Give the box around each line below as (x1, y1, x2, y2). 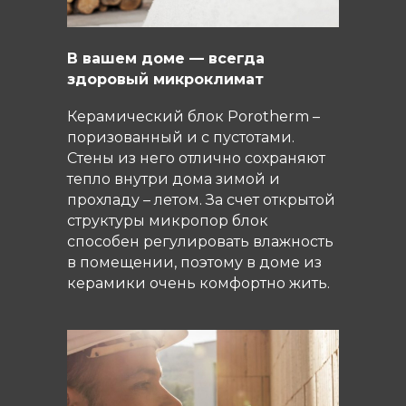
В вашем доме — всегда (67, 50, 265, 67)
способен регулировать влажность (67, 232, 333, 250)
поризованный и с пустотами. (67, 128, 295, 146)
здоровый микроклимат (67, 71, 264, 88)
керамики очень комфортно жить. (67, 274, 330, 292)
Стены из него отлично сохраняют (67, 149, 325, 167)
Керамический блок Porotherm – (67, 107, 320, 125)
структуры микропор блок (67, 211, 268, 229)
